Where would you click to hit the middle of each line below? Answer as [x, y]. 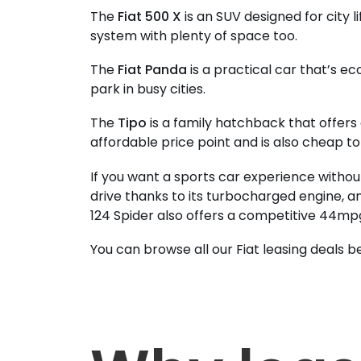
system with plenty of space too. [194, 35]
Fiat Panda [153, 70]
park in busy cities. [148, 89]
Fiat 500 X [150, 16]
